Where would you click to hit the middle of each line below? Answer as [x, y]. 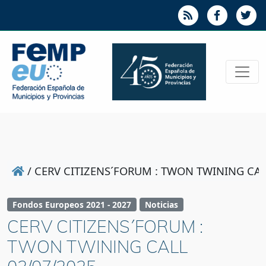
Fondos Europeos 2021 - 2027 [72, 205]
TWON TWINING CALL [97, 247]
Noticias [161, 205]
